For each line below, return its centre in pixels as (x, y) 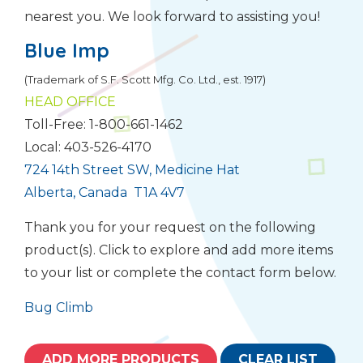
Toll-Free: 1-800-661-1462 (104, 124)
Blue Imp (67, 50)
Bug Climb (59, 307)
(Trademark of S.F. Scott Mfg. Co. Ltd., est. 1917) (145, 79)
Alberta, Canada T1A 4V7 (105, 192)
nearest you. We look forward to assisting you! (172, 16)
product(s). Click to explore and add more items (179, 250)
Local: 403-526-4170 (88, 147)
